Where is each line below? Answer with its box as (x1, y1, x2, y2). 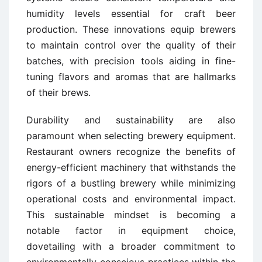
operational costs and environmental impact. (26, 193, 236, 205)
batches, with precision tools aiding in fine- (26, 55, 236, 67)
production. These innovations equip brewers (26, 23, 236, 36)
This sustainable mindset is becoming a (26, 209, 236, 221)
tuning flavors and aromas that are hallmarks (26, 71, 236, 83)
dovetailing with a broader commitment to (26, 240, 236, 253)
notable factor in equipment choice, (26, 225, 236, 237)
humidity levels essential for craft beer (26, 8, 236, 20)
